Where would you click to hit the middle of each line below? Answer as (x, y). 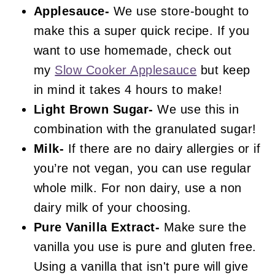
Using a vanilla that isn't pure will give (141, 266)
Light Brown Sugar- (93, 109)
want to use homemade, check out (133, 50)
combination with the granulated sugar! (145, 129)
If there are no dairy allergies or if (164, 148)
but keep (223, 70)
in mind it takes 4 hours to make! (128, 89)
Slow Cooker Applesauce (126, 70)
